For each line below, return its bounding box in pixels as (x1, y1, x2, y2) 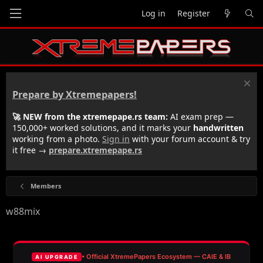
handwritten (193, 122, 244, 133)
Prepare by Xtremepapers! (12, 88, 137, 102)
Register (177, 8, 210, 19)
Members (30, 181, 61, 190)
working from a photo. (12, 133, 102, 144)
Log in (141, 8, 166, 19)
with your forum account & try (130, 133, 250, 144)
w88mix (6, 204, 40, 218)
